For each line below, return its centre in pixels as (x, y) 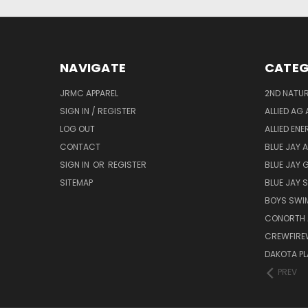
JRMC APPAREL (89, 93)
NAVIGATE (93, 68)
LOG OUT (77, 129)
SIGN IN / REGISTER (98, 111)
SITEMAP (76, 183)
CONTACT (80, 147)
